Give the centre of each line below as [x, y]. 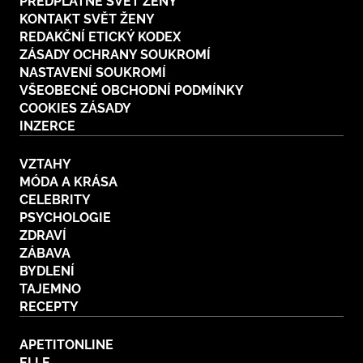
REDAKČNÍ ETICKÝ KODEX [100, 37]
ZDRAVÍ [43, 236]
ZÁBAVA [45, 254]
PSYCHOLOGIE [65, 218]
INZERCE [47, 126]
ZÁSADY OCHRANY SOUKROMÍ [115, 55]
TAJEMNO [50, 289]
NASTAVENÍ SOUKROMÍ [93, 73]
